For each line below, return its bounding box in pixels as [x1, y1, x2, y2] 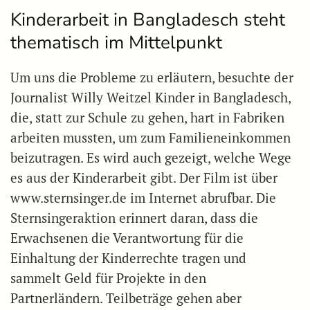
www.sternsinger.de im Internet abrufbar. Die [10, 190, 276, 207]
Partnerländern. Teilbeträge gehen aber [10, 290, 241, 307]
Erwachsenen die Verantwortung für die [10, 230, 244, 247]
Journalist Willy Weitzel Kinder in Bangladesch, [10, 89, 291, 107]
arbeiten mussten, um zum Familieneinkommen [10, 129, 291, 147]
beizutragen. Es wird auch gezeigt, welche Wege [10, 149, 291, 167]
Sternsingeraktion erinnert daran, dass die [10, 210, 258, 227]
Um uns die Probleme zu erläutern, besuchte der [10, 69, 293, 86]
